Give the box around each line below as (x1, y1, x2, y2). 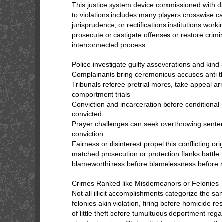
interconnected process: (72, 41, 147, 49)
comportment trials (72, 90, 130, 98)
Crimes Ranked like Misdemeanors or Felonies (72, 179, 219, 187)
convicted (72, 110, 102, 118)
